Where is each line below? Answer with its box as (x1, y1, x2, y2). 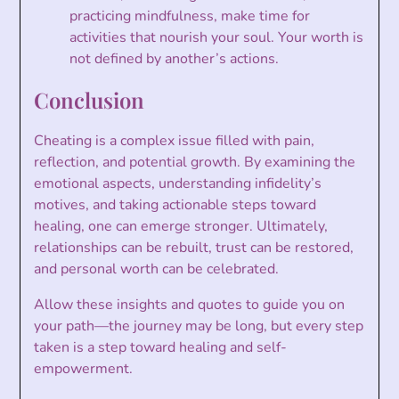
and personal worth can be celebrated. (34, 259, 280, 280)
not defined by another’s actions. (69, 49, 280, 69)
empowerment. (34, 359, 134, 379)
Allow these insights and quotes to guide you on (34, 295, 346, 315)
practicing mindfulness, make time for (69, 6, 311, 27)
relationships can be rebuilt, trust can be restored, (34, 238, 354, 258)
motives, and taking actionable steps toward (34, 195, 317, 216)
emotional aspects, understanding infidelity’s (34, 174, 322, 194)
